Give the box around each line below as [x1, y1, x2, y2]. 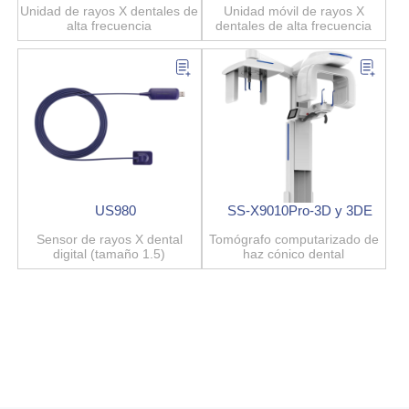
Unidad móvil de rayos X [223, 3, 364, 18]
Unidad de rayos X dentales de [20, 3, 199, 18]
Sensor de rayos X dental [36, 232, 183, 247]
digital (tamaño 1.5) [53, 246, 166, 262]
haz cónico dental [243, 246, 345, 262]
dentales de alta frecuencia [215, 17, 372, 33]
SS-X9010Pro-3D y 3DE [227, 203, 373, 219]
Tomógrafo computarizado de [208, 232, 379, 247]
